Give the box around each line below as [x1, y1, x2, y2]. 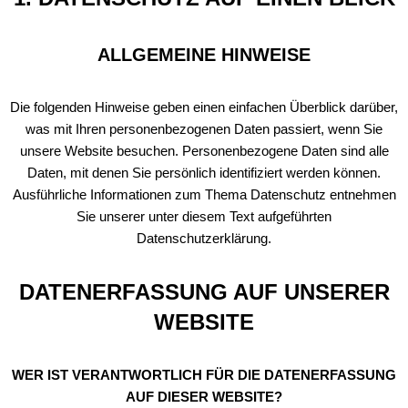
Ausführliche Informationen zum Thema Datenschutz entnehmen [12, 187, 396, 202]
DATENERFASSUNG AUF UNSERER [18, 280, 390, 304]
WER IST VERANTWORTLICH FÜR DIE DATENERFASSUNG [12, 367, 396, 382]
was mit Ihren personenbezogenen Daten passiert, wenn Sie [25, 121, 382, 137]
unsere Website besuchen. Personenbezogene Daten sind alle [19, 143, 389, 158]
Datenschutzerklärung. [137, 230, 271, 246]
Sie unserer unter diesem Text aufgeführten [76, 209, 331, 224]
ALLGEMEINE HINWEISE [97, 45, 311, 65]
